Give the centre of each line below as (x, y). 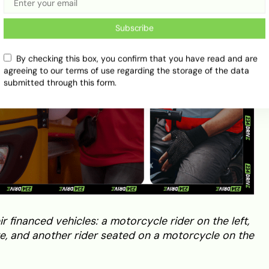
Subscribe (134, 28)
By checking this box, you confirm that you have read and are (137, 59)
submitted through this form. (60, 83)
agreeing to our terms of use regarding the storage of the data (126, 71)
